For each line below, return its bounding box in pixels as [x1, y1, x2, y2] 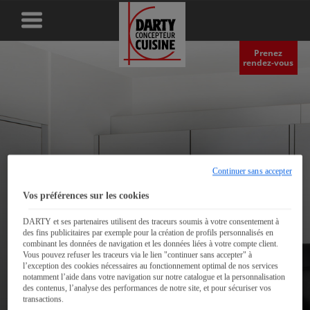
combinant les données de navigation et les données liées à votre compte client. [23, 239, 279, 250]
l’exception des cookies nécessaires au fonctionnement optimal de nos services [23, 262, 279, 272]
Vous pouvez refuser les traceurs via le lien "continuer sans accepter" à [23, 250, 253, 261]
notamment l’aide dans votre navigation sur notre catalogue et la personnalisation [23, 273, 286, 283]
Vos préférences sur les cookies [23, 191, 149, 202]
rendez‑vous [243, 56, 294, 69]
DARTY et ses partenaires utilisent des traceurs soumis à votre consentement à [23, 217, 280, 228]
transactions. [23, 295, 64, 305]
